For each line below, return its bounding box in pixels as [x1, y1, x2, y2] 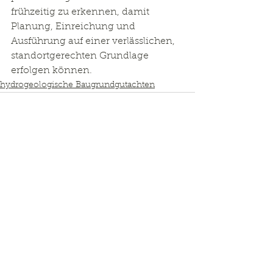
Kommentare [12, 189, 65, 197]
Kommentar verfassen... [23, 236, 116, 245]
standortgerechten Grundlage [11, 51, 151, 61]
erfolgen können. [11, 66, 92, 76]
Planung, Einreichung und [11, 22, 138, 32]
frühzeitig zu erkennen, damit [11, 7, 152, 17]
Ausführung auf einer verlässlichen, [11, 37, 177, 46]
